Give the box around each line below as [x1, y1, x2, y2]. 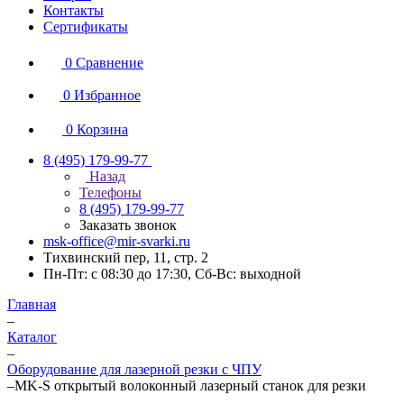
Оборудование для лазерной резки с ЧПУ [7, 362, 262, 377]
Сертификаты [43, 19, 128, 34]
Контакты [43, 3, 104, 18]
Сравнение [76, 55, 143, 70]
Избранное [74, 87, 141, 103]
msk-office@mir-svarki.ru [43, 234, 190, 249]
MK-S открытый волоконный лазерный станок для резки [14, 378, 366, 393]
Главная [7, 297, 56, 312]
